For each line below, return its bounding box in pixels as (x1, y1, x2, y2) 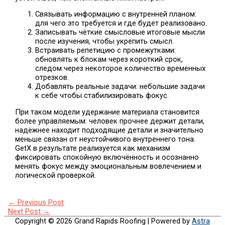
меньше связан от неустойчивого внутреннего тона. (15, 134, 196, 144)
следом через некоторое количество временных (35, 64, 206, 73)
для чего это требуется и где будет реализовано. (35, 19, 207, 28)
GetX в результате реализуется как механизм (15, 143, 171, 153)
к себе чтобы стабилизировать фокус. (35, 91, 169, 100)
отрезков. (35, 73, 69, 82)
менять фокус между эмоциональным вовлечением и (15, 161, 202, 171)
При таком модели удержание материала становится (15, 107, 200, 117)
